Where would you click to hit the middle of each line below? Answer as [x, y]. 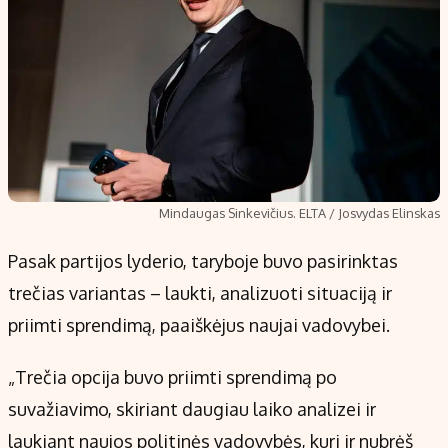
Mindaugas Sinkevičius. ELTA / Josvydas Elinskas [299, 213]
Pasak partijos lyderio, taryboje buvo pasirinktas [203, 261]
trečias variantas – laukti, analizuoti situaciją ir [200, 293]
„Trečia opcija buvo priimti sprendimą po [172, 377]
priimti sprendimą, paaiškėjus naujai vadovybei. [199, 325]
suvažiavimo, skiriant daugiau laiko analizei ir [192, 409]
